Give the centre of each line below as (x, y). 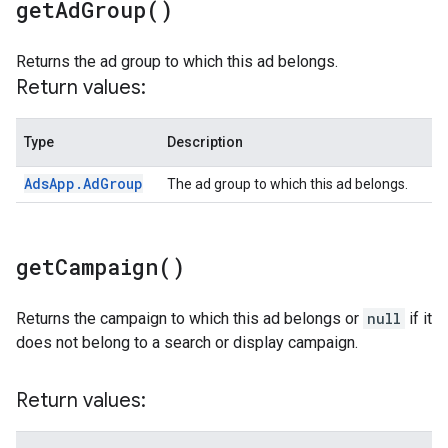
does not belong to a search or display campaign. (187, 342)
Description (205, 142)
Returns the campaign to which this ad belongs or (189, 318)
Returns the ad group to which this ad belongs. (177, 61)
